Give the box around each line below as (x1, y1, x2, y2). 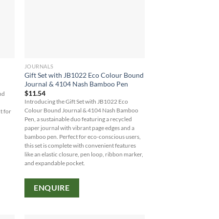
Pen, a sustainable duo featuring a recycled (24, 116, 132, 123)
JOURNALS (24, 63, 54, 69)
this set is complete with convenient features (24, 142, 136, 149)
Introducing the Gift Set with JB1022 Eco (24, 98, 128, 105)
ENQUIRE (34, 183, 70, 192)
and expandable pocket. (24, 160, 85, 167)
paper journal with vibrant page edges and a (24, 125, 134, 131)
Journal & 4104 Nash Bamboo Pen (24, 79, 128, 88)
